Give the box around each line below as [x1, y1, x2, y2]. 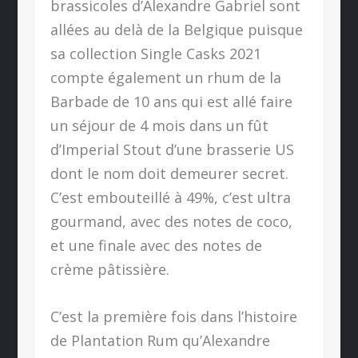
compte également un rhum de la [50, 67, 281, 87]
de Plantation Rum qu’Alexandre [50, 330, 270, 350]
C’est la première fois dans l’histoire [50, 306, 297, 326]
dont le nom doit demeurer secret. [50, 163, 288, 183]
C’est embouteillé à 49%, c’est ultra [50, 187, 291, 207]
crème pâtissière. [50, 259, 169, 279]
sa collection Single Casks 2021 [50, 43, 261, 63]
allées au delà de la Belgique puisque [50, 19, 303, 39]
